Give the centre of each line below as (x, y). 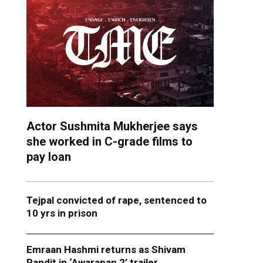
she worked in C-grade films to (109, 142)
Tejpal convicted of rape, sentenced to (116, 200)
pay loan (48, 157)
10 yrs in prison (62, 213)
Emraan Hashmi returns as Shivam (106, 250)
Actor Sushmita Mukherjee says (112, 127)
